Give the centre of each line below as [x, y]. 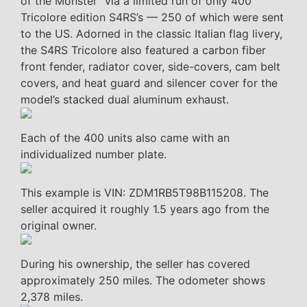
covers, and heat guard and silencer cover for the [149, 83]
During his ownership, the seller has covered [135, 263]
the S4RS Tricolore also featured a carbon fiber [143, 50]
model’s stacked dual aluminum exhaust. [125, 99]
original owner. [59, 225]
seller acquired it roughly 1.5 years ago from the [145, 209]
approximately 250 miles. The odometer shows [143, 280]
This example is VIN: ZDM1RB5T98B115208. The [145, 192]
